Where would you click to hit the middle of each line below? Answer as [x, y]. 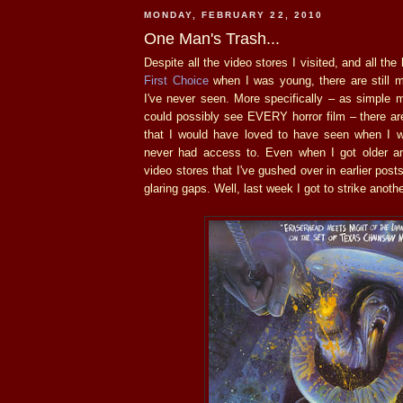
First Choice [176, 80]
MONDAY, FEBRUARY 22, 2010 [233, 15]
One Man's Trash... [212, 38]
